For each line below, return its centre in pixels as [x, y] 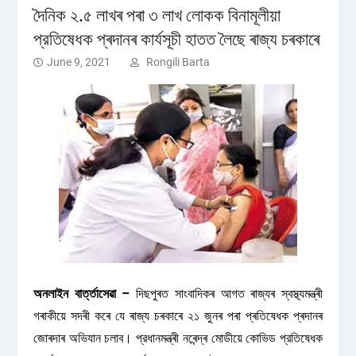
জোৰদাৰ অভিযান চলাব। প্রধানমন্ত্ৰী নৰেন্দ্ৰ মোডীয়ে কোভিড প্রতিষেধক [178, 338]
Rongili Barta [178, 62]
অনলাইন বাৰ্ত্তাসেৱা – [81, 294]
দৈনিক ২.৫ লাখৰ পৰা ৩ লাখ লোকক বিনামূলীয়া [157, 15]
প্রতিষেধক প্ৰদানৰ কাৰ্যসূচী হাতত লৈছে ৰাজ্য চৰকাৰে [176, 39]
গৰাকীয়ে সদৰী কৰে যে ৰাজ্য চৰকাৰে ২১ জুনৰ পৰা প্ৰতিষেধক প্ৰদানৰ [178, 316]
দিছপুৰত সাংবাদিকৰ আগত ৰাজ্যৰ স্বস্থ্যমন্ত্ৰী [226, 294]
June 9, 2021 [78, 62]
